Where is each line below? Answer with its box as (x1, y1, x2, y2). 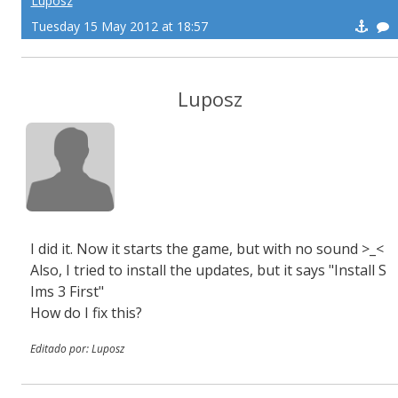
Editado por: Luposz (30, 341, 124, 356)
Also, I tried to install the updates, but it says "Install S (30, 260, 386, 280)
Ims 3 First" (30, 282, 104, 301)
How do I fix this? (30, 303, 142, 322)
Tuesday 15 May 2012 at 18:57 (30, 18, 208, 35)
